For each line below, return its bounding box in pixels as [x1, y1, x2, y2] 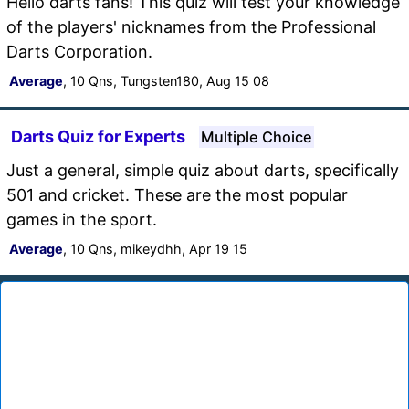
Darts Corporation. [6, 41, 152, 61]
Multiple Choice [201, 127, 312, 146]
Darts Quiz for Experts [11, 126, 185, 146]
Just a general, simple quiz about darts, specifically [6, 160, 399, 180]
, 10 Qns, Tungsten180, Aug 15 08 [63, 72, 269, 89]
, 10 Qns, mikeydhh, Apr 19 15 [63, 240, 247, 257]
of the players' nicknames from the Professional [6, 16, 376, 37]
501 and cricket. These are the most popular [6, 184, 348, 204]
